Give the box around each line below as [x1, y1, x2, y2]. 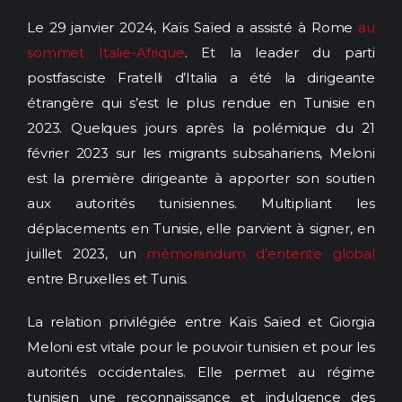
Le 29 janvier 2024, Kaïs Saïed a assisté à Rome [27, 19, 359, 37]
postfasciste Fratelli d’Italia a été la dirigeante [27, 69, 375, 87]
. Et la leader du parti [184, 44, 375, 62]
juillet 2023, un [27, 245, 147, 263]
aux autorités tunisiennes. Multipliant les [27, 195, 375, 213]
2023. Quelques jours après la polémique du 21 [27, 119, 375, 137]
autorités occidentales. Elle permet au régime [27, 363, 375, 380]
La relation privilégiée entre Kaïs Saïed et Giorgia [27, 312, 375, 330]
